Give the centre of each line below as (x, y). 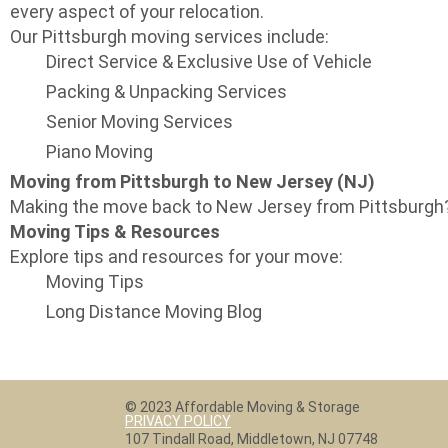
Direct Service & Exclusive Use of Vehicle (209, 61)
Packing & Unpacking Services (166, 91)
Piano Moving (99, 151)
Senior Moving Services (139, 121)
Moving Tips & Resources (115, 231)
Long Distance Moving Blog (154, 311)
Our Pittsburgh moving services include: (169, 36)
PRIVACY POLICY (178, 421)
